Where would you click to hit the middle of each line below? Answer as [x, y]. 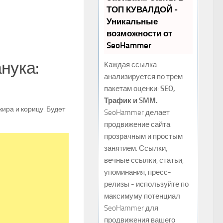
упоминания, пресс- [138, 172]
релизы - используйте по [146, 184]
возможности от [139, 33]
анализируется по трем [143, 77]
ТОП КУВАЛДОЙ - [142, 9]
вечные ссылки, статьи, [144, 160]
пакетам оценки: [132, 89]
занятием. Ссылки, [136, 148]
